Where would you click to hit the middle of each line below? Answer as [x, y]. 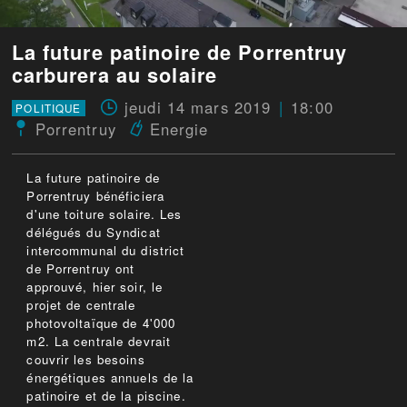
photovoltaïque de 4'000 [101, 323]
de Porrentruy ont [81, 269]
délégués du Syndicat [94, 233]
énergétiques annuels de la [110, 378]
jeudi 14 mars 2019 [198, 108]
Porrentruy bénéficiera [96, 196]
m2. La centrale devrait [99, 342]
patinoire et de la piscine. [106, 396]
